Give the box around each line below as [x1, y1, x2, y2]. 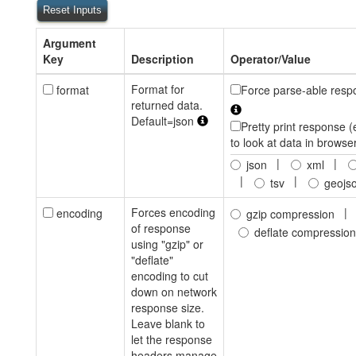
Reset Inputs [43, 4, 102, 16]
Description [131, 51, 194, 67]
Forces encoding [131, 204, 215, 220]
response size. [131, 300, 204, 315]
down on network [131, 284, 217, 300]
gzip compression [246, 206, 335, 222]
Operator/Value [230, 51, 311, 67]
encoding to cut [131, 268, 208, 284]
